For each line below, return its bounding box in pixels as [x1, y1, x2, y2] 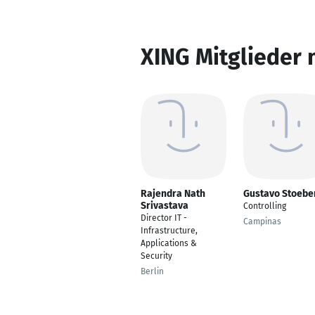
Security [141, 251, 172, 261]
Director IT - [141, 213, 187, 223]
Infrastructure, [141, 226, 198, 236]
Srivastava [141, 200, 188, 212]
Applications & [141, 238, 197, 248]
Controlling [243, 201, 286, 211]
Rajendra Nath [141, 188, 205, 200]
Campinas [243, 217, 281, 226]
